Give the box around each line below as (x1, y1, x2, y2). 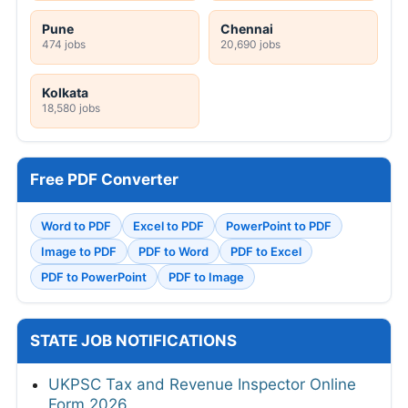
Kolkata (42, 84, 88, 100)
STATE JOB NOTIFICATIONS (30, 331, 237, 350)
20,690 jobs (220, 36, 280, 51)
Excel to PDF (133, 218, 204, 233)
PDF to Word (138, 243, 209, 259)
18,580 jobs (42, 100, 100, 115)
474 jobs (42, 36, 86, 51)
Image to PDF (41, 243, 117, 259)
